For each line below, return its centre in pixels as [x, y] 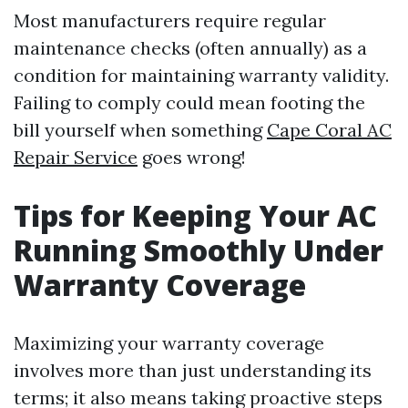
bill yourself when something [140, 129]
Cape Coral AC [329, 129]
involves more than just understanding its [193, 370]
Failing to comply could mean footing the [189, 102]
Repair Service [76, 157]
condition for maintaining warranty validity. [201, 75]
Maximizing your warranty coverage [169, 342]
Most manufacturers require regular [170, 20]
